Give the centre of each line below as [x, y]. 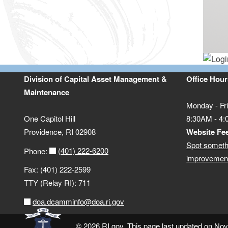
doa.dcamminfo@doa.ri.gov [78, 202]
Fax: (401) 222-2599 [58, 169]
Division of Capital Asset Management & [96, 79]
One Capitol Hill [50, 119]
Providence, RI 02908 [60, 132]
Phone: [37, 151]
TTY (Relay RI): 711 [58, 183]
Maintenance [47, 92]
